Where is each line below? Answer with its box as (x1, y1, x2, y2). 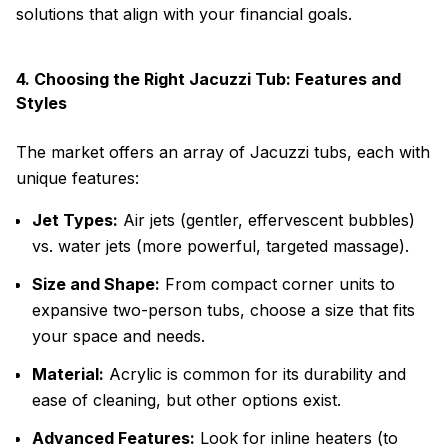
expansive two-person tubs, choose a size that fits (32, 300, 415, 320)
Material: (32, 364, 104, 384)
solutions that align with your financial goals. (16, 4, 352, 24)
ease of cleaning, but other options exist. (32, 390, 341, 410)
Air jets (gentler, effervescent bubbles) (118, 210, 415, 230)
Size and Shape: (32, 274, 160, 294)
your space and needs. (32, 326, 205, 346)
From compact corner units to (160, 274, 395, 294)
